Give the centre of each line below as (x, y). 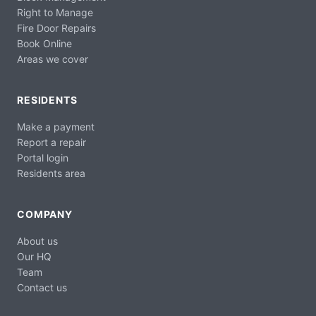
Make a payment (56, 127)
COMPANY (45, 214)
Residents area (51, 174)
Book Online (44, 44)
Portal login (43, 158)
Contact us (42, 288)
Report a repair (51, 142)
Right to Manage (55, 13)
